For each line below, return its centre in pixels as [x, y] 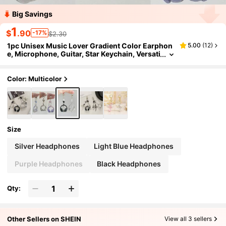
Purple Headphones [48, 164]
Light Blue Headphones [134, 146]
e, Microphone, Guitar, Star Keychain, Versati [84, 54]
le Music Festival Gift [43, 62]
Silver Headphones [47, 146]
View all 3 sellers [188, 219]
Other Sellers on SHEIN [44, 219]
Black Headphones [129, 164]
